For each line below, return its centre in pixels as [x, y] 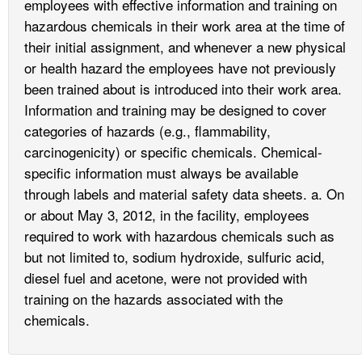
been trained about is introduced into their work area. [183, 88]
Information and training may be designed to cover [175, 109]
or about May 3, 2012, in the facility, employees [167, 214]
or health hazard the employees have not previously [180, 67]
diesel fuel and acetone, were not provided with [166, 277]
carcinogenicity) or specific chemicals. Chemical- [173, 151]
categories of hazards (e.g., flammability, [147, 130]
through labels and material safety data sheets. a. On [184, 193]
